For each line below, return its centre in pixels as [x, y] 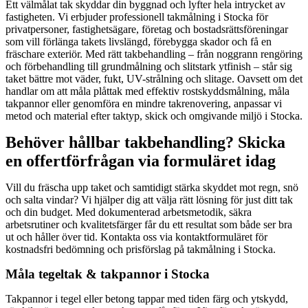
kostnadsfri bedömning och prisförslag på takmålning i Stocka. [141, 249]
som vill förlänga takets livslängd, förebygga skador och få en [139, 41]
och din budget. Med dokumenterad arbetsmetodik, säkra [129, 212]
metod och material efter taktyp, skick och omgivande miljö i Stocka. [154, 115]
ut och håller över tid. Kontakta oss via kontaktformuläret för [136, 236]
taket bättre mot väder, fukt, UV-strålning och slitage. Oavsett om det [154, 78]
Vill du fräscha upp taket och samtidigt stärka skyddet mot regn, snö [152, 187]
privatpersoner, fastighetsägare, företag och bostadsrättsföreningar [147, 29]
